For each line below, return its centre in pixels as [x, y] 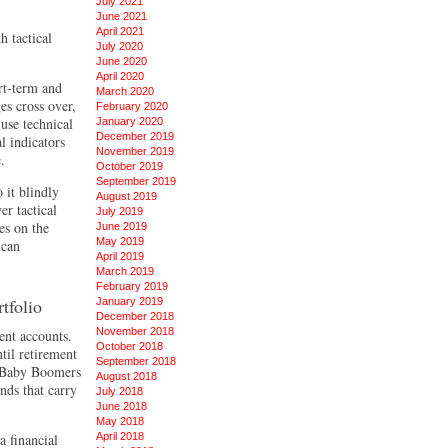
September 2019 [136, 181]
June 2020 [121, 61]
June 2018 [121, 406]
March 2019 [125, 271]
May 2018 [120, 421]
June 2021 [121, 16]
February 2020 [132, 106]
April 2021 [120, 31]
